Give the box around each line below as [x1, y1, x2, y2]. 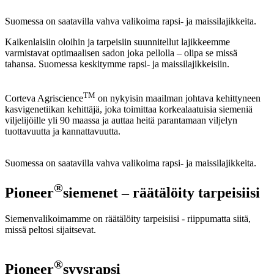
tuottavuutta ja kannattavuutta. [5, 126, 120, 137]
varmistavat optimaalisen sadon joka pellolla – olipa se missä [5, 47, 237, 58]
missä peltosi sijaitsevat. [5, 224, 96, 235]
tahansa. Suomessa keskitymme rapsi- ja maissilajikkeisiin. [5, 58, 229, 69]
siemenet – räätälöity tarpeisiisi [63, 185, 260, 201]
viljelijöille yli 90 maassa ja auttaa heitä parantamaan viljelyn [5, 115, 237, 126]
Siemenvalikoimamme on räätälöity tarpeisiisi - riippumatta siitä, [5, 213, 251, 224]
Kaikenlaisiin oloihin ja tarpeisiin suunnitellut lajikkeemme [5, 36, 230, 47]
